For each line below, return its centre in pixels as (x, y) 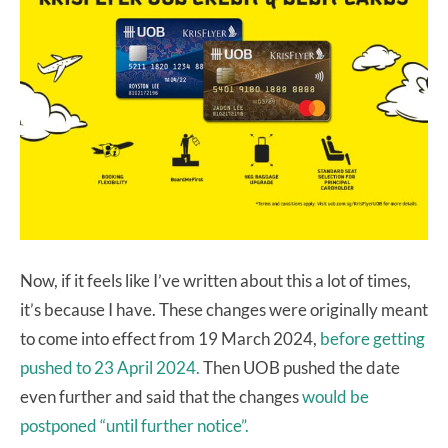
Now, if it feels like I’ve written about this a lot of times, (215, 280)
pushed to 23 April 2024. (111, 367)
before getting (372, 338)
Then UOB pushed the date (301, 367)
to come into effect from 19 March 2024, (170, 338)
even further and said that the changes (161, 396)
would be (335, 396)
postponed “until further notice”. (134, 425)
